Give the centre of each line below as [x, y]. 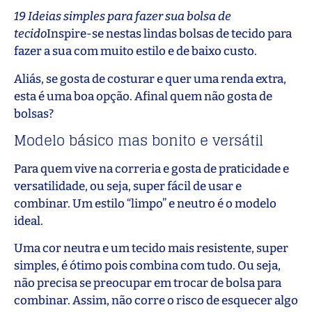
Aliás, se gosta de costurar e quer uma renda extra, [150, 79]
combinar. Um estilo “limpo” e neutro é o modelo [145, 204]
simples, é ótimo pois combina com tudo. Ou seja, [147, 266]
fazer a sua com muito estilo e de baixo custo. [136, 52]
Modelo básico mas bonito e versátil [139, 141]
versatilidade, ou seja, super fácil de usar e [128, 186]
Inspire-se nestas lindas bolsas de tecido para [169, 34]
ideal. [29, 221]
